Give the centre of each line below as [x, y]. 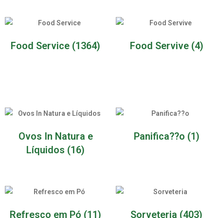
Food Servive [160, 46]
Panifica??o [160, 136]
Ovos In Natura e [55, 136]
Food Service [41, 46]
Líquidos [47, 150]
